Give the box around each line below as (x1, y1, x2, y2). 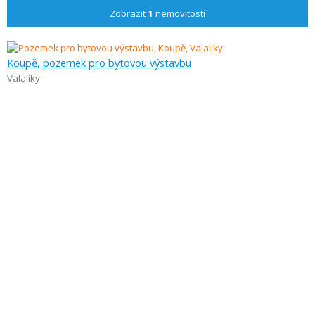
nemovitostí (153, 7, 205, 20)
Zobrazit (110, 7, 148, 20)
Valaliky (7, 72, 40, 84)
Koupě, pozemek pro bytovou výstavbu (7, 56, 191, 70)
